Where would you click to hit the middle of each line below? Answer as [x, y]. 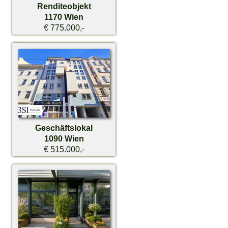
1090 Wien [64, 138]
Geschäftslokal [64, 127]
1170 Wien [64, 17]
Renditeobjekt [64, 6]
